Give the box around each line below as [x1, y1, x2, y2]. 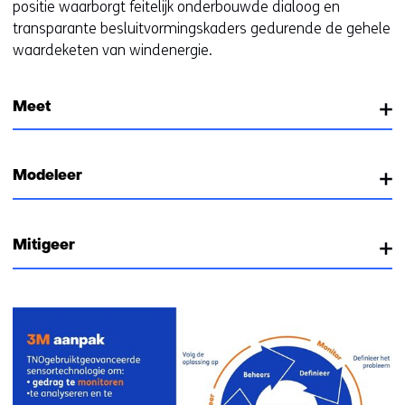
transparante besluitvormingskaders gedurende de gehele [13, 19, 391, 37]
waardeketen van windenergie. [13, 41, 212, 59]
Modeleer [13, 169, 82, 184]
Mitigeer [13, 239, 75, 254]
